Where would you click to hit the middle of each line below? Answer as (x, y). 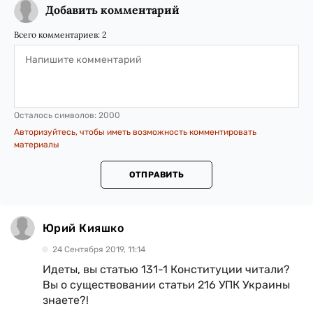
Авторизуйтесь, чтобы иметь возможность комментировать (135, 132)
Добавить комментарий (112, 10)
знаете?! (66, 300)
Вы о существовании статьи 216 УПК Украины (166, 285)
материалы (37, 145)
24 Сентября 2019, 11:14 (99, 249)
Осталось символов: (56, 115)
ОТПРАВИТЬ (156, 175)
